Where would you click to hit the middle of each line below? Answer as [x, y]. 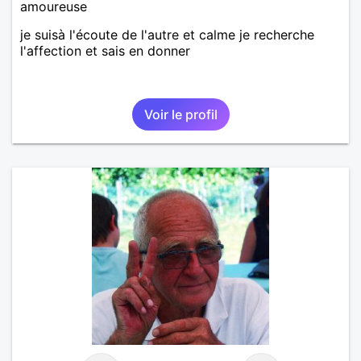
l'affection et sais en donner [105, 50]
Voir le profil [180, 114]
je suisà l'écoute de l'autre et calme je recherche [167, 34]
